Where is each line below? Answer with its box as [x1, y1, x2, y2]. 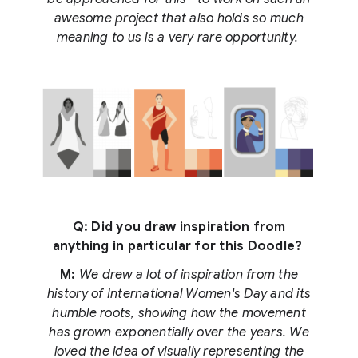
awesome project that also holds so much [54, 10, 304, 27]
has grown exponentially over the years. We [49, 324, 309, 341]
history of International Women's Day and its [47, 286, 311, 303]
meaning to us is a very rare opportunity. [56, 30, 302, 46]
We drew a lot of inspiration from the [78, 267, 298, 284]
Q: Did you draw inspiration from [72, 219, 286, 236]
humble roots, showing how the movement [52, 305, 306, 322]
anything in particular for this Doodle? [52, 238, 306, 255]
